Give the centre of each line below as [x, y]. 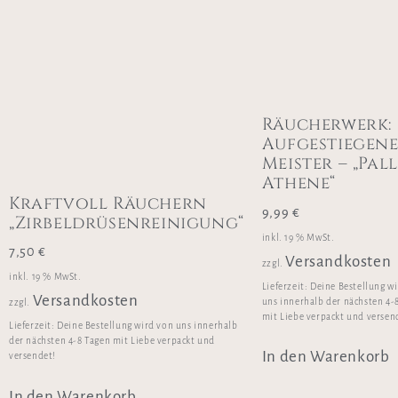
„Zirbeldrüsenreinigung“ [127, 223]
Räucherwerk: [327, 125]
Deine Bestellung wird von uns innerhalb [147, 325]
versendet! [32, 355]
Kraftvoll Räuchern [108, 203]
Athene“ [299, 183]
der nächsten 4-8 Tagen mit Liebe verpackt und [112, 340]
